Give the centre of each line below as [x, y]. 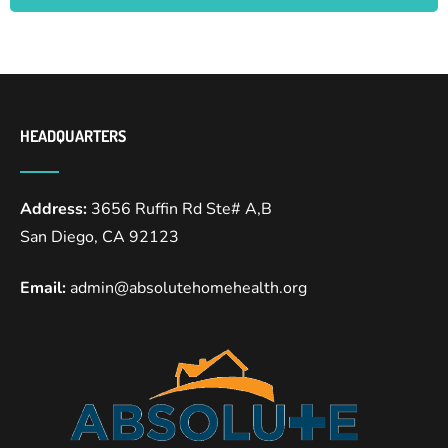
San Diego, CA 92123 [99, 237]
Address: [55, 209]
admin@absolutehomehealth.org [186, 288]
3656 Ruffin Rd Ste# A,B [181, 209]
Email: [43, 288]
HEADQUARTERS [73, 136]
